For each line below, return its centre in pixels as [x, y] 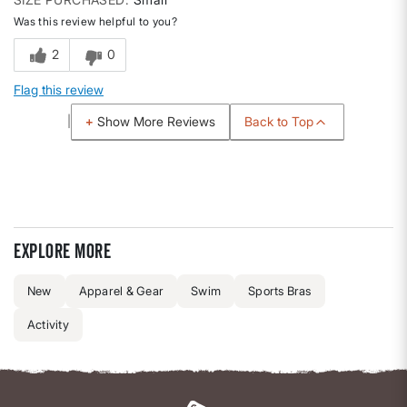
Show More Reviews [157, 122]
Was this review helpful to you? [96, 22]
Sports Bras [280, 291]
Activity [48, 325]
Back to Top [279, 121]
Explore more [62, 252]
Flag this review [59, 90]
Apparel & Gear [121, 291]
